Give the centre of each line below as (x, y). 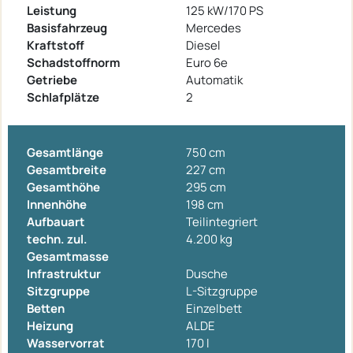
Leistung (52, 10)
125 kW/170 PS (225, 10)
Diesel (203, 45)
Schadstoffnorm (73, 62)
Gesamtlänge (65, 152)
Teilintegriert (222, 221)
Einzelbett (214, 308)
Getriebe (52, 80)
